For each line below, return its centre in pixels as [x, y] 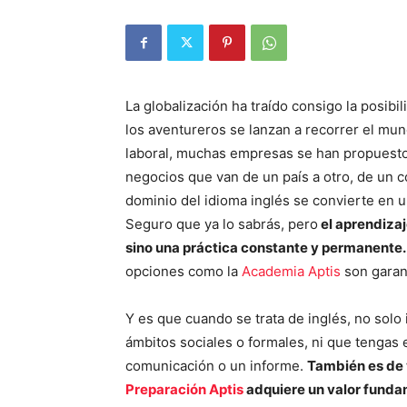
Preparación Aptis [186, 389]
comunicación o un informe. [216, 366]
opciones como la [184, 271]
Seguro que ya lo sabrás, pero [222, 224]
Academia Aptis [291, 271]
